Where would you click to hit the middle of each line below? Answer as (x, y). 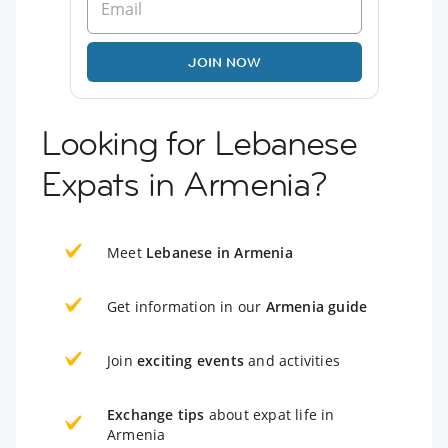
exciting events (190, 360)
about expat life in (269, 414)
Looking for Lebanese (199, 142)
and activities (292, 360)
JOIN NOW (224, 61)
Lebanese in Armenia (219, 252)
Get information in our (186, 306)
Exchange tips (156, 414)
